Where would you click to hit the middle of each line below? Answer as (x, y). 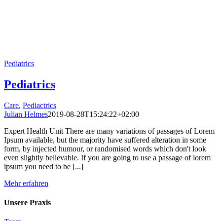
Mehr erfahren (26, 183)
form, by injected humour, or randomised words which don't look (105, 148)
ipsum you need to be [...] (44, 166)
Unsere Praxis (27, 203)
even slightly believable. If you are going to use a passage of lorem (107, 157)
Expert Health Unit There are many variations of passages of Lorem (109, 131)
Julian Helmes (26, 114)
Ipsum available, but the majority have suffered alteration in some (105, 140)
